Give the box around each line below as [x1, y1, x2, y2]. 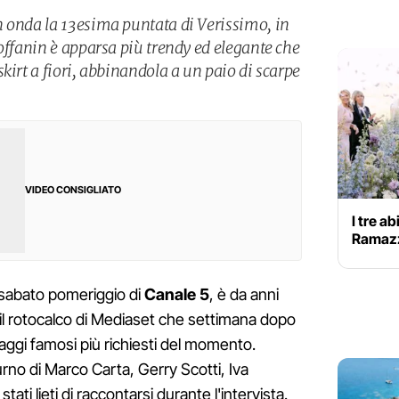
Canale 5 [141, 285, 209, 305]
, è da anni [209, 285, 279, 305]
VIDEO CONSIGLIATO [25, 183, 121, 197]
